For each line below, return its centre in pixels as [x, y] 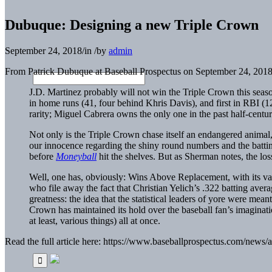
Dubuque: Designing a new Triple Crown [132, 25]
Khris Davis [169, 103]
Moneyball [76, 156]
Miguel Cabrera [84, 114]
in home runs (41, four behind [87, 103]
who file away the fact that [81, 188]
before [42, 156]
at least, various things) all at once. [95, 220]
